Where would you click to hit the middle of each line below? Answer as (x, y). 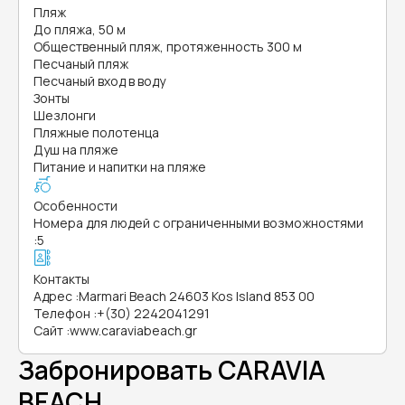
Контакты (61, 279)
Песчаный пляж (81, 64)
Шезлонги (65, 115)
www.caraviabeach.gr (133, 330)
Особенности (75, 206)
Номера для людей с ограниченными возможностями (198, 223)
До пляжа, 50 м (80, 29)
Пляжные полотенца (96, 132)
